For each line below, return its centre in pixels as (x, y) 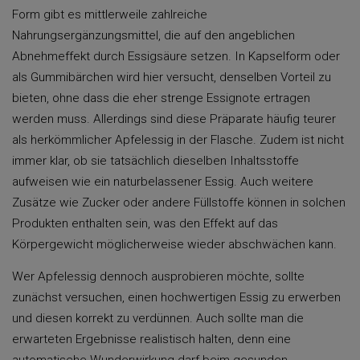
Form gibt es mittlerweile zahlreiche (110, 14)
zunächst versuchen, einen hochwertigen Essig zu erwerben (176, 297)
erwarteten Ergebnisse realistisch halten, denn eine (151, 339)
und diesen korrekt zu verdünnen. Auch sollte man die (158, 318)
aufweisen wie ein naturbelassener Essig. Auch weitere (163, 182)
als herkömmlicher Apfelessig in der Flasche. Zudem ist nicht (178, 140)
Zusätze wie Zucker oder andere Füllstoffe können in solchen (179, 202)
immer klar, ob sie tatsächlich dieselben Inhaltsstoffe (155, 161)
